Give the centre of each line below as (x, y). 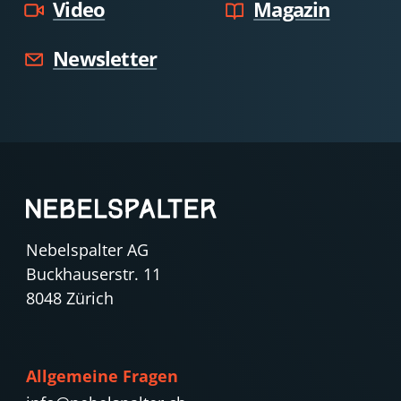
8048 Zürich (69, 299)
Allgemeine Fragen (102, 376)
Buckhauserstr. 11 (93, 274)
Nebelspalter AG (87, 250)
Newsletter (105, 59)
